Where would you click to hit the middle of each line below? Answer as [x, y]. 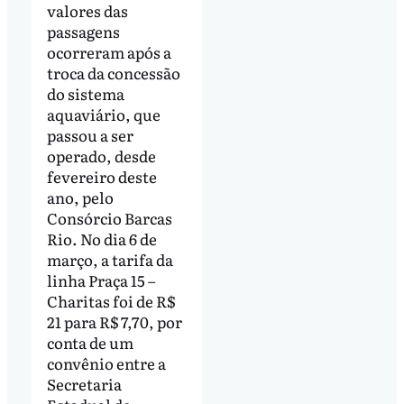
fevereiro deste [101, 177]
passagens [83, 32]
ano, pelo [80, 197]
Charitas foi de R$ [110, 301]
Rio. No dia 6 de [101, 239]
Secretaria [84, 384]
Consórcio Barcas [109, 218]
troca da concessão [113, 73]
